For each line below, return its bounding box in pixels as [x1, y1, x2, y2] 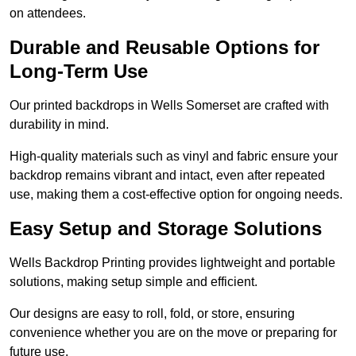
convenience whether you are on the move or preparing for [10, 326, 337, 340]
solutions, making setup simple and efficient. [10, 275, 257, 289]
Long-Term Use [10, 60, 148, 83]
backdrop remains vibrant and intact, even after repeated [10, 168, 325, 183]
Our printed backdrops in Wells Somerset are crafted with [10, 99, 329, 113]
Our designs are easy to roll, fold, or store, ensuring [10, 307, 295, 321]
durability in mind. [10, 118, 109, 132]
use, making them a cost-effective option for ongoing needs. [10, 188, 342, 202]
